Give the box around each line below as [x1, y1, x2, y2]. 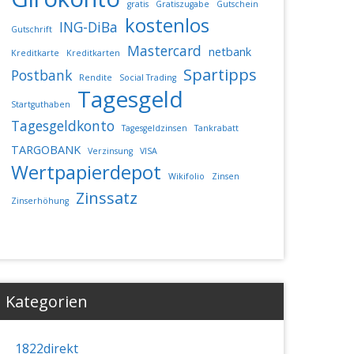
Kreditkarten [66, 47, 120, 58]
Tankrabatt [194, 122, 239, 134]
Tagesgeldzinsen [121, 122, 187, 134]
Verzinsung [87, 145, 133, 156]
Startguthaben [10, 98, 70, 110]
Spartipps [183, 63, 257, 85]
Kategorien [5, 290, 88, 312]
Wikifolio [168, 170, 205, 182]
